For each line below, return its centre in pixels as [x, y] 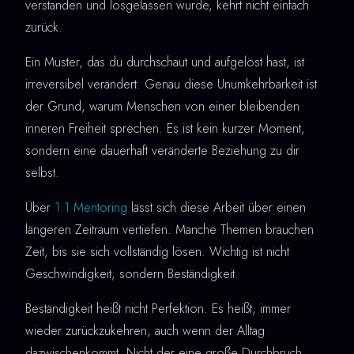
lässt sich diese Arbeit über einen [217, 207]
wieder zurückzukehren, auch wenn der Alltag [145, 330]
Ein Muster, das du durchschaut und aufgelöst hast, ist [165, 62]
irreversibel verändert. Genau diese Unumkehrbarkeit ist [171, 84]
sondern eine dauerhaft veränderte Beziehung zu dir [162, 150]
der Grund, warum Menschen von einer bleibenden [162, 106]
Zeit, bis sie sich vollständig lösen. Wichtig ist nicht [157, 251]
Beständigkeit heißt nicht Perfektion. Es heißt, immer [158, 308]
